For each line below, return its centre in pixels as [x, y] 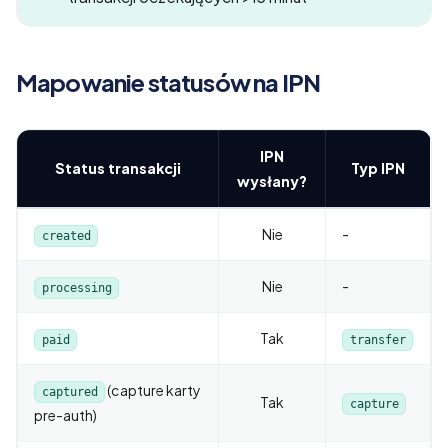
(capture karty [153, 390]
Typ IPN [378, 168]
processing [76, 287]
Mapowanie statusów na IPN [168, 82]
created [66, 235]
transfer [377, 339]
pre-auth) [65, 415]
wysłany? [272, 181]
